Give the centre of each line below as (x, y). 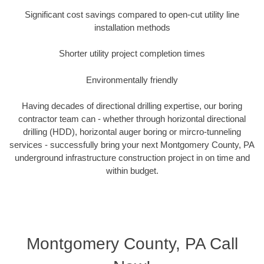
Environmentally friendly (132, 80)
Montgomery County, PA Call (132, 243)
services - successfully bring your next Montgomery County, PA (132, 145)
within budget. (132, 171)
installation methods (132, 27)
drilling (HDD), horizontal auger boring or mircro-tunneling (132, 132)
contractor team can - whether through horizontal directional (132, 119)
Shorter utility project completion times (132, 54)
